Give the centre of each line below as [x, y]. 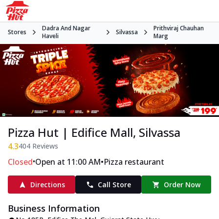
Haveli [50, 36]
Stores [17, 32]
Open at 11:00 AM [68, 162]
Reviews [44, 146]
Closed [20, 162]
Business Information [54, 208]
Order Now [182, 185]
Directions [47, 185]
